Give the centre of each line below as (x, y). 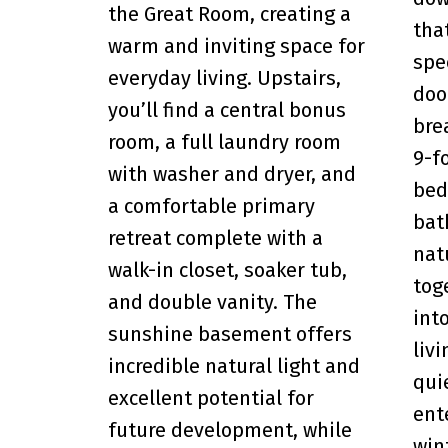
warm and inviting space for (236, 45)
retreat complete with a (215, 237)
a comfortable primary (211, 205)
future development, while (229, 429)
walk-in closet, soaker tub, (227, 269)
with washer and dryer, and (231, 173)
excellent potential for (210, 397)
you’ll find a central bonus (226, 109)
